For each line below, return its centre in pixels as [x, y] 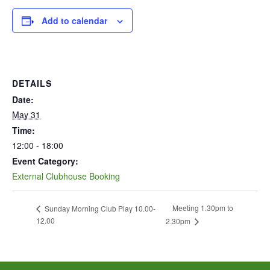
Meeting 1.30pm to [203, 208]
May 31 [26, 115]
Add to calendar [74, 20]
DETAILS [32, 83]
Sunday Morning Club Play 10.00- [99, 208]
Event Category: [45, 161]
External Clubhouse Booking [66, 176]
